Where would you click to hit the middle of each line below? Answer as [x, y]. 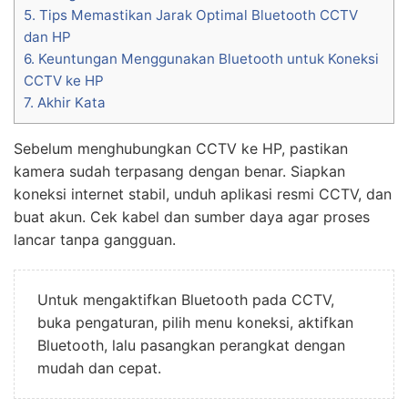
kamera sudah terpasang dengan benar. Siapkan [179, 171]
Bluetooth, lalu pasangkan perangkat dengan [191, 345]
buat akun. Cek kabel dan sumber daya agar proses [192, 216]
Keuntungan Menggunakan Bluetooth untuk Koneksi [207, 58]
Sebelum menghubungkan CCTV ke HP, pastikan [181, 148]
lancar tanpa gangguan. [95, 239]
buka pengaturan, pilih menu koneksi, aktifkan [195, 322]
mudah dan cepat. [99, 367]
